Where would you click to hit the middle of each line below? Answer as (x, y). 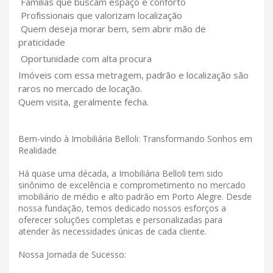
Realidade (37, 151)
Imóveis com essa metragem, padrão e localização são (133, 75)
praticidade (42, 42)
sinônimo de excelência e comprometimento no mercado (132, 185)
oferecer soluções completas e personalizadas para (120, 220)
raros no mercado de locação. (80, 89)
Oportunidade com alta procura (85, 59)
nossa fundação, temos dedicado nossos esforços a (122, 208)
